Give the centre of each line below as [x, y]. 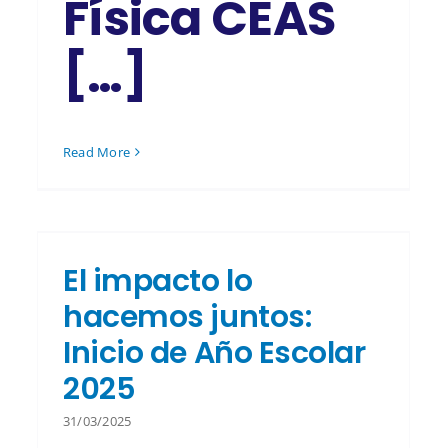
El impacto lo [158, 280]
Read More [97, 152]
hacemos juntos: [187, 316]
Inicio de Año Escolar [214, 352]
